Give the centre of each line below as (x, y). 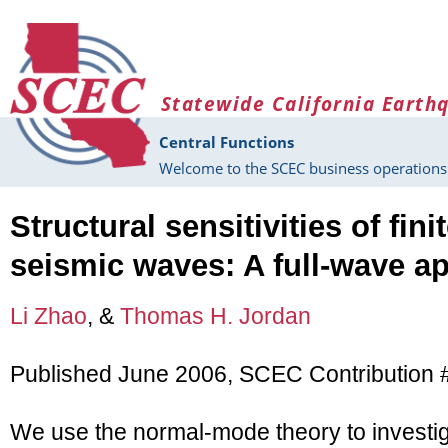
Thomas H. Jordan (215, 316)
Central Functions (226, 142)
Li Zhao (48, 316)
